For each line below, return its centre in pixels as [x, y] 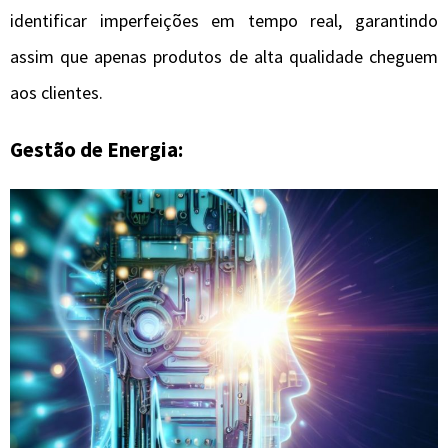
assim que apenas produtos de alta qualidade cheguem [224, 57]
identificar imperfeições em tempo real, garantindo [224, 21]
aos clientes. [56, 93]
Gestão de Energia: [96, 150]
